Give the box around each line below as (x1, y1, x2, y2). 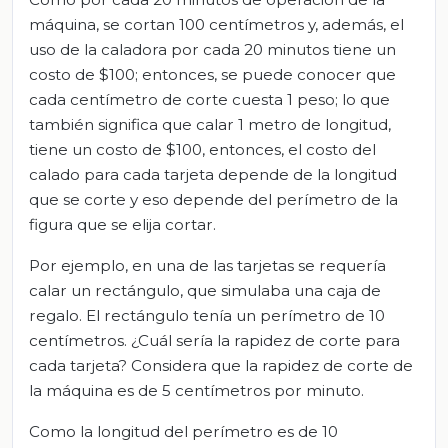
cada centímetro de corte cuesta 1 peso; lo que (29, 89, 390, 109)
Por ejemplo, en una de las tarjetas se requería (29, 255, 386, 275)
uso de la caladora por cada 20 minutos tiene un (29, 39, 396, 59)
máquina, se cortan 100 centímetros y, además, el (29, 14, 404, 34)
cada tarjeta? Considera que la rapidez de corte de (29, 355, 413, 375)
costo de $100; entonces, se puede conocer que (29, 64, 396, 84)
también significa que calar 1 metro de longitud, (29, 114, 391, 134)
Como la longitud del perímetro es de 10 (29, 421, 338, 441)
